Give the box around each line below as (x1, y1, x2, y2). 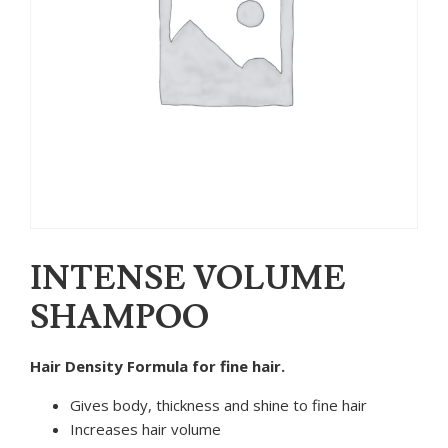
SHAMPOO (30, 296, 209, 340)
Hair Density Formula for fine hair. (30, 355, 285, 376)
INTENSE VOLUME (30, 257, 346, 301)
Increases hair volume (70, 418, 221, 439)
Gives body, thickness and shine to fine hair (70, 394, 367, 415)
